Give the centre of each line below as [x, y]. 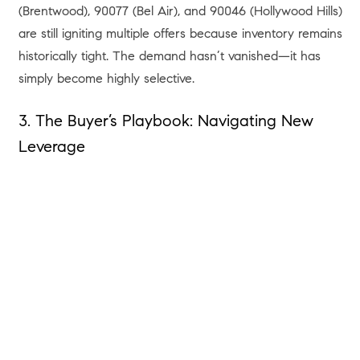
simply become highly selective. [106, 78]
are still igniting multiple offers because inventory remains [180, 33]
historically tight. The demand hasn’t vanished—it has [169, 56]
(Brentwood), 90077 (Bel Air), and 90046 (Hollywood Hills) [180, 11]
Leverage [51, 147]
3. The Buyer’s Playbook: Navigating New [166, 121]
